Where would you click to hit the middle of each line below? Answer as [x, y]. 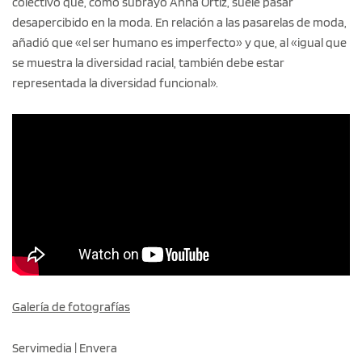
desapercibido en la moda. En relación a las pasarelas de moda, [179, 23]
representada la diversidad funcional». [115, 83]
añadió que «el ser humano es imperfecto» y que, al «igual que [179, 43]
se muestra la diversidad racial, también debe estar [148, 63]
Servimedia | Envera [65, 348]
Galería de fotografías [71, 307]
